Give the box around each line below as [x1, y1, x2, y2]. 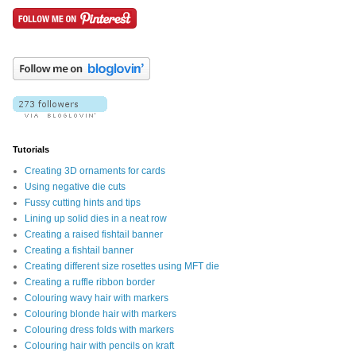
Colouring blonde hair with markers [25, 308, 176, 320]
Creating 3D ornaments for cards [25, 165, 165, 177]
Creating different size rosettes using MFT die [25, 261, 219, 273]
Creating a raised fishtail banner [25, 229, 163, 241]
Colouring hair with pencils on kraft [25, 340, 174, 352]
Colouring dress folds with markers [25, 324, 174, 336]
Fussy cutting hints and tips [25, 197, 141, 209]
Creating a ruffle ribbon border [25, 277, 155, 288]
